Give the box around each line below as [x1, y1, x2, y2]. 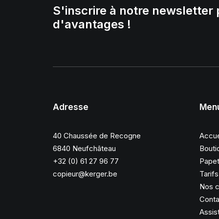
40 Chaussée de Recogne [53, 131, 141, 140]
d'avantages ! [53, 17, 131, 31]
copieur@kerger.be [53, 169, 117, 178]
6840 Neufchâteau [53, 144, 116, 153]
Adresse [53, 102, 88, 112]
